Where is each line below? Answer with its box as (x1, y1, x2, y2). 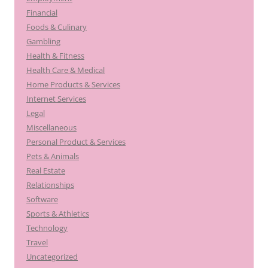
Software (26, 194, 58, 205)
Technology (26, 223, 68, 233)
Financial (26, 7, 57, 18)
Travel (26, 237, 48, 248)
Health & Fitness (26, 50, 84, 61)
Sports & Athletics (26, 208, 89, 219)
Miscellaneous (26, 122, 77, 133)
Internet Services (26, 93, 86, 104)
